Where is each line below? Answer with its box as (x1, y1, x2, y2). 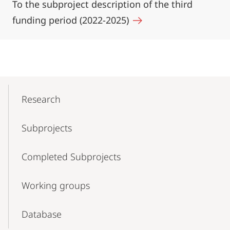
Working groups (22, 179, 90, 191)
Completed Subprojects (22, 150, 121, 163)
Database (22, 208, 62, 220)
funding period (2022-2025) (12, 14, 131, 26)
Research (22, 93, 61, 105)
